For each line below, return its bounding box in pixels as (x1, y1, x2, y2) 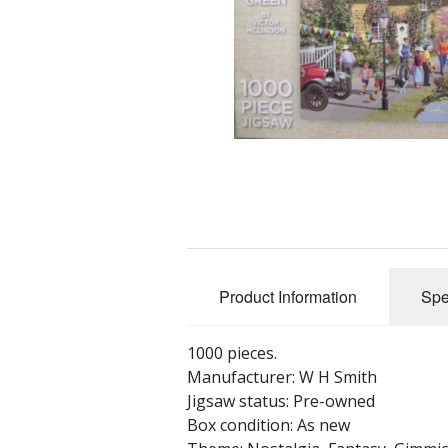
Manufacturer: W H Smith (187, 366, 377, 389)
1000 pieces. (187, 342, 277, 365)
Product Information (219, 285, 357, 309)
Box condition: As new (187, 414, 350, 437)
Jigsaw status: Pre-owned (187, 390, 375, 413)
